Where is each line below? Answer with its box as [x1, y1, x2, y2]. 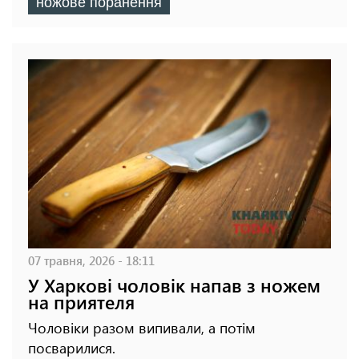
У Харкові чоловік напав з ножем [28, 272, 321, 298]
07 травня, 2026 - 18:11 [28, 252, 155, 269]
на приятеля [28, 289, 135, 315]
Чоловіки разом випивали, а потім [28, 318, 256, 338]
